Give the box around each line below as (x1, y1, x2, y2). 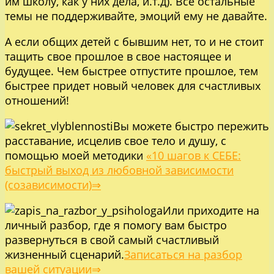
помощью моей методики (5, 147, 146, 163)
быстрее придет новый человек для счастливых (5, 78, 261, 93)
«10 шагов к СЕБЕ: (146, 147, 241, 163)
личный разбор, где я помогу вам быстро (5, 217, 227, 232)
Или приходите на (163, 202, 259, 218)
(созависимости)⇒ (5, 177, 101, 192)
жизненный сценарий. (5, 246, 124, 262)
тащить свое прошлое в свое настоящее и (5, 48, 231, 64)
